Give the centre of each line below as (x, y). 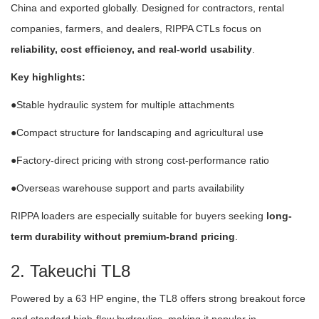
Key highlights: (48, 77)
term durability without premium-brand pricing (123, 236)
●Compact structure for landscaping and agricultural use (137, 132)
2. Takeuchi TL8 (70, 271)
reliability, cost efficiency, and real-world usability (131, 49)
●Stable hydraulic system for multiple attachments (122, 104)
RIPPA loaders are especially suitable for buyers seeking (138, 215)
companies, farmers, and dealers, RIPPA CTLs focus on (136, 28)
